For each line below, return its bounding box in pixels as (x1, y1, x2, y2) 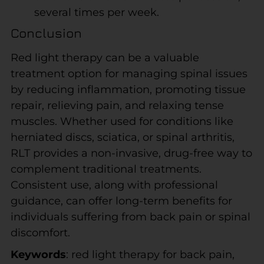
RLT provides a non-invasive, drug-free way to (10, 146, 252, 160)
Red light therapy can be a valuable (10, 51, 199, 64)
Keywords (10, 247, 66, 261)
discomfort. (10, 226, 70, 239)
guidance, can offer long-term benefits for (10, 194, 232, 207)
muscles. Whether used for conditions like (10, 114, 233, 128)
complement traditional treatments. (10, 162, 202, 176)
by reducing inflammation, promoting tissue (10, 82, 246, 96)
